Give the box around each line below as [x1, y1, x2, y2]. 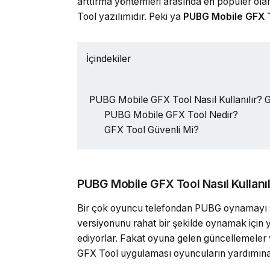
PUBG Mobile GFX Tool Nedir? [104, 108, 238, 121]
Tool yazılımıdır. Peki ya [77, 11, 183, 23]
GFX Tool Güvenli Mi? [104, 124, 199, 136]
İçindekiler [86, 53, 131, 65]
